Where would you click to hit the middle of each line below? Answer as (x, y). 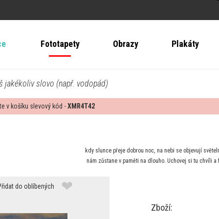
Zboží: (162, 208)
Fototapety (60, 44)
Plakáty (185, 44)
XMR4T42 (81, 106)
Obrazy (125, 44)
